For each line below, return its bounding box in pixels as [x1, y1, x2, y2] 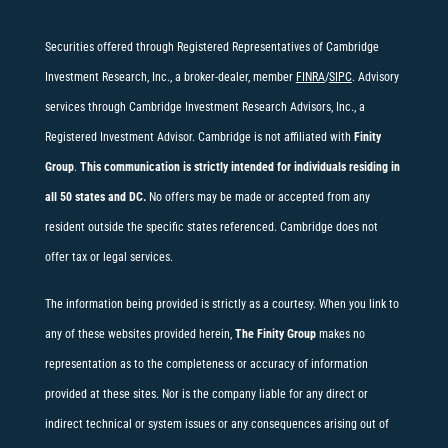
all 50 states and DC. [44, 190, 146, 204]
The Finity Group [234, 327, 316, 341]
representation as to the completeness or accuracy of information [44, 357, 368, 371]
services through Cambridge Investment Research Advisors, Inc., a [44, 100, 365, 114]
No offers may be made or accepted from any [145, 190, 370, 204]
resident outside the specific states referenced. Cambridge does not [44, 220, 378, 234]
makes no [315, 327, 365, 341]
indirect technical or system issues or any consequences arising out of [44, 417, 389, 431]
